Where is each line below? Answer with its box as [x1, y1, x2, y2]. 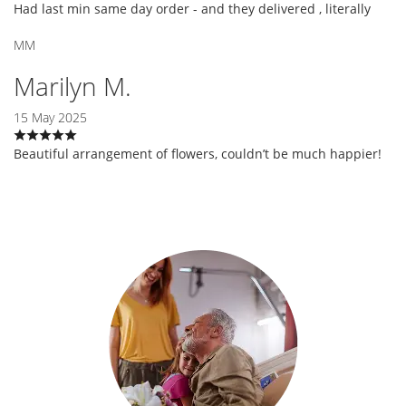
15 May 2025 [14, 108, 87, 126]
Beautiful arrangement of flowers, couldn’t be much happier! [14, 144, 382, 162]
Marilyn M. [14, 68, 131, 103]
